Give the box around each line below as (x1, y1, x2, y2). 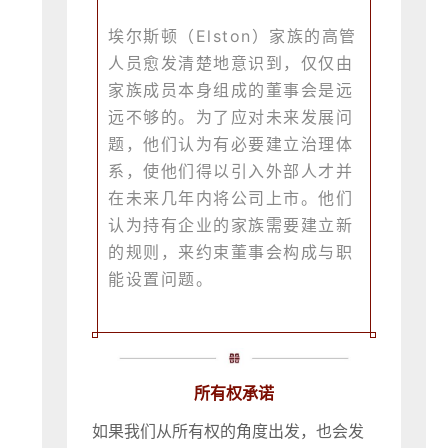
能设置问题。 (108, 269, 214, 290)
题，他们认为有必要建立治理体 (108, 134, 354, 155)
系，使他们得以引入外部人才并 (108, 161, 354, 182)
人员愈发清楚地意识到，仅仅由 (108, 53, 354, 74)
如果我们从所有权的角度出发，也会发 (92, 420, 365, 443)
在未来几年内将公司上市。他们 (108, 188, 354, 209)
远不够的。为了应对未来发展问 (108, 107, 354, 128)
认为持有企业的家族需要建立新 (108, 215, 354, 236)
